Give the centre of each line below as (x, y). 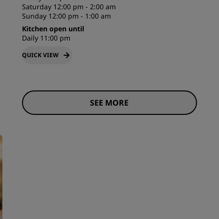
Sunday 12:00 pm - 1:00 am (67, 16)
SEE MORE (109, 103)
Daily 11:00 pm (46, 38)
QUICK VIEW (41, 55)
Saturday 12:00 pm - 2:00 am (69, 7)
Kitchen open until (53, 29)
